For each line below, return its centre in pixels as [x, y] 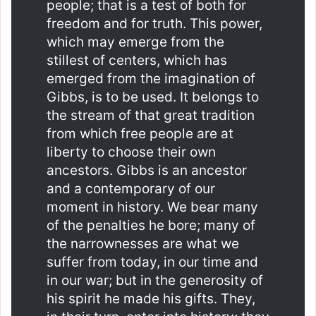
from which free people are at [140, 134]
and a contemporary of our [131, 189]
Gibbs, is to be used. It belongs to [153, 97]
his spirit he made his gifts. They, [151, 299]
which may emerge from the [135, 42]
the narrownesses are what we [143, 244]
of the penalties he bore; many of [151, 225]
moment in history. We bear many [152, 207]
